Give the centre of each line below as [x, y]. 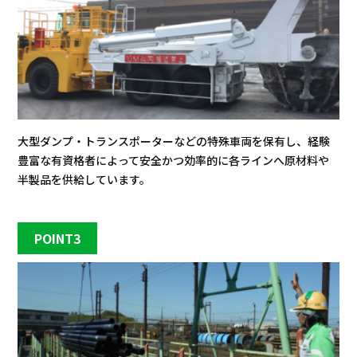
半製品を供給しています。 [84, 179]
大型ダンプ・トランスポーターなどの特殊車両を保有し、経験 [174, 141]
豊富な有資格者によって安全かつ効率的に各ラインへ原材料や [174, 160]
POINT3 [58, 238]
